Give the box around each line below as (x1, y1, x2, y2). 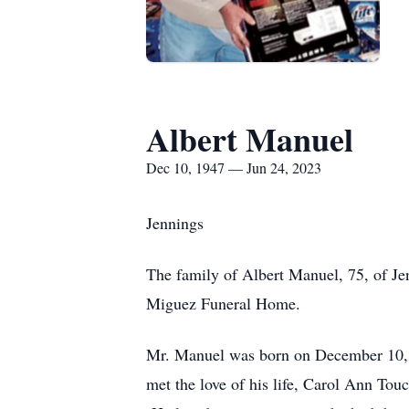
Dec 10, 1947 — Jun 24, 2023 (146, 158, 321, 177)
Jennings (146, 212, 204, 234)
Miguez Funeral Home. (146, 292, 300, 314)
